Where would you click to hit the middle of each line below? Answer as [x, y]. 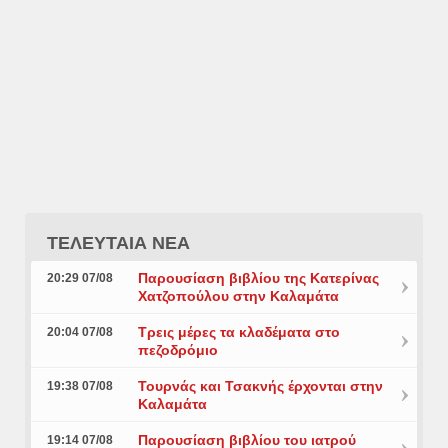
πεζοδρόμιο [177, 350]
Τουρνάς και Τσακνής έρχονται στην [260, 386]
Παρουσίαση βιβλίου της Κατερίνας [258, 278]
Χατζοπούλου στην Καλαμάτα [238, 296]
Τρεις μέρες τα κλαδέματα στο [238, 332]
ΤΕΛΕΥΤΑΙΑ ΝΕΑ [118, 243]
